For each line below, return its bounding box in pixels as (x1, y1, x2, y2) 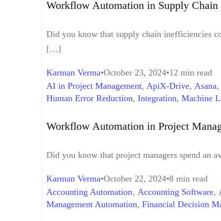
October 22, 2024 (104, 173, 166, 184)
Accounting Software (138, 186, 214, 197)
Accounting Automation (46, 186, 133, 197)
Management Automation (46, 199, 137, 209)
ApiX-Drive (147, 81, 189, 91)
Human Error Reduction (46, 93, 133, 104)
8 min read (169, 173, 208, 184)
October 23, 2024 (104, 68, 166, 78)
